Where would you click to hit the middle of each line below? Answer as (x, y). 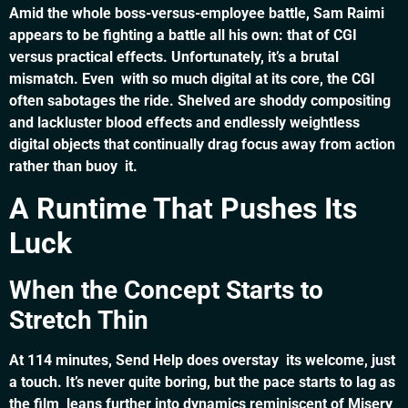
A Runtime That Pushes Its (183, 208)
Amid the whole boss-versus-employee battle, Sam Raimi (197, 14)
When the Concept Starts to (166, 290)
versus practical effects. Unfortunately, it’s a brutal (174, 57)
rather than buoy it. (73, 167)
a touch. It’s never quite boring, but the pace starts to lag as (202, 382)
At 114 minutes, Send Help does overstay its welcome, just (202, 360)
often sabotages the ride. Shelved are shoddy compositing (200, 101)
